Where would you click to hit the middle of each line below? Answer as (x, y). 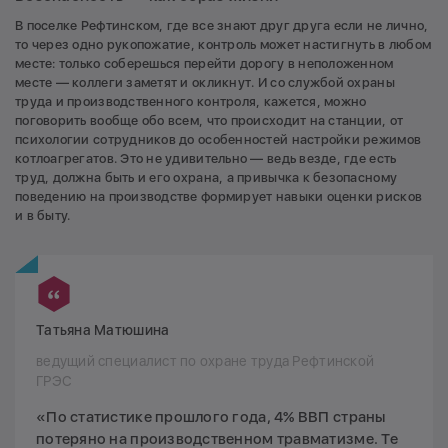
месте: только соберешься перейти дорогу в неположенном (204, 63)
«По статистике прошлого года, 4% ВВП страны (211, 416)
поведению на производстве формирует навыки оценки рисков (219, 196)
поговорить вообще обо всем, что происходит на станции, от (209, 120)
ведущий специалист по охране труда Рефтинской (205, 360)
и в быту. (43, 215)
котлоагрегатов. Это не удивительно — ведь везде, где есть (206, 158)
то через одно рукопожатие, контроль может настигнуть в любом (223, 44)
